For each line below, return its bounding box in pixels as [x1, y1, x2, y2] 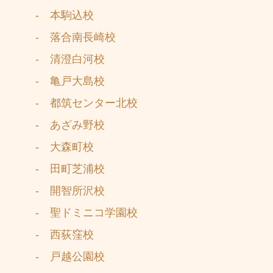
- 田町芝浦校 [24, 163, 105, 175]
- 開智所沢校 [24, 185, 105, 197]
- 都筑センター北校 [24, 97, 138, 110]
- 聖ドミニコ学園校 [24, 207, 138, 219]
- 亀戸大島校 [24, 75, 105, 88]
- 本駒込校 [24, 9, 94, 22]
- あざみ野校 [24, 119, 105, 132]
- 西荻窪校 [24, 229, 94, 241]
